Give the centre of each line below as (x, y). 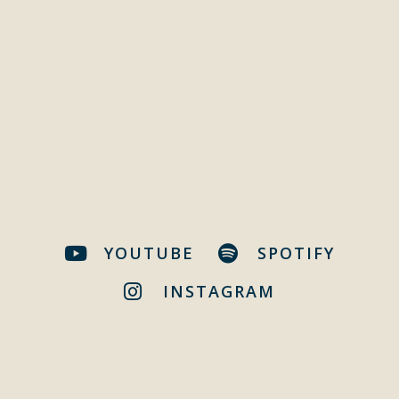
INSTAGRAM (220, 291)
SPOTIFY (297, 253)
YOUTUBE (149, 253)
